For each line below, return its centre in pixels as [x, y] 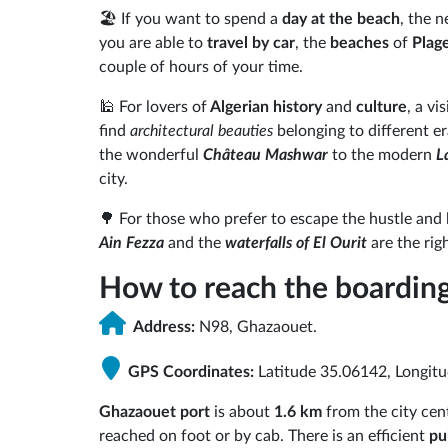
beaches [359, 42]
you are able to [153, 42]
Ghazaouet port [154, 412]
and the [196, 242]
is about [242, 412]
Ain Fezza [133, 242]
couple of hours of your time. [201, 66]
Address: [164, 327]
